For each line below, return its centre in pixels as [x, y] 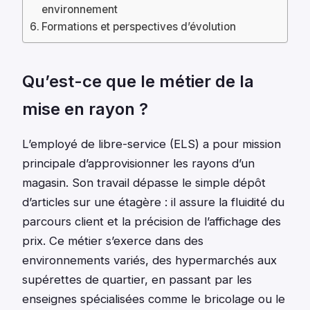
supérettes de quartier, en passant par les [137, 280]
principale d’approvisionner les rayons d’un [138, 164]
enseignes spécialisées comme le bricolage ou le [154, 299]
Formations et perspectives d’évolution [139, 26]
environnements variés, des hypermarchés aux [149, 261]
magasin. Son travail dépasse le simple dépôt [144, 183]
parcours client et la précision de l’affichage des [152, 222]
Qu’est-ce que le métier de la [138, 81]
